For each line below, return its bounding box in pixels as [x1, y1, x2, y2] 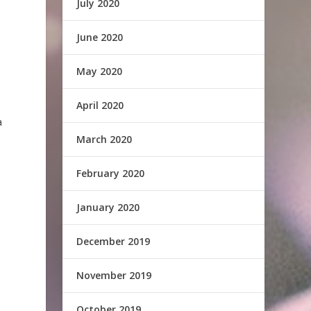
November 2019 [76, 269, 152, 282]
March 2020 [76, 133, 133, 146]
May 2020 [76, 65, 123, 78]
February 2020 [76, 167, 145, 180]
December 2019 [76, 235, 151, 248]
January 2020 [76, 201, 140, 214]
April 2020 [76, 99, 124, 112]
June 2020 [76, 31, 124, 44]
